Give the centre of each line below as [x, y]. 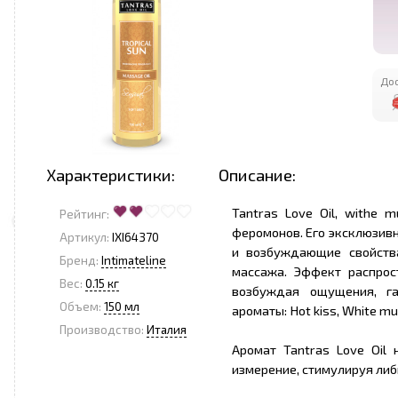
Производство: [102, 330]
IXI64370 [134, 237]
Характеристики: [111, 175]
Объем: [80, 306]
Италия [167, 330]
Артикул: [84, 237]
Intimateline [134, 260]
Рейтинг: [84, 214]
